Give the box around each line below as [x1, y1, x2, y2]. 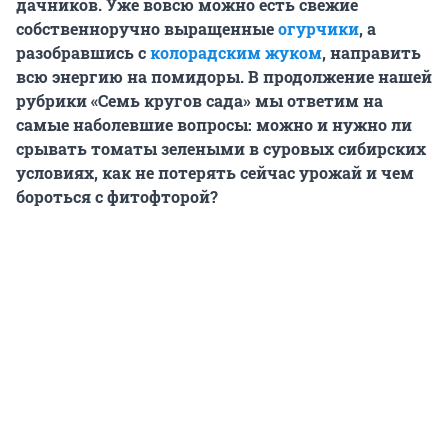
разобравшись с [16, 41, 150, 63]
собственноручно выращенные [16, 17, 278, 39]
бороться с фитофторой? [16, 185, 218, 207]
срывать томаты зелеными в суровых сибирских [16, 137, 426, 159]
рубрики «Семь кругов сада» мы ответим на [16, 89, 383, 111]
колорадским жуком [150, 41, 322, 63]
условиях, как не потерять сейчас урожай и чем [16, 161, 414, 183]
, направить [322, 41, 421, 63]
